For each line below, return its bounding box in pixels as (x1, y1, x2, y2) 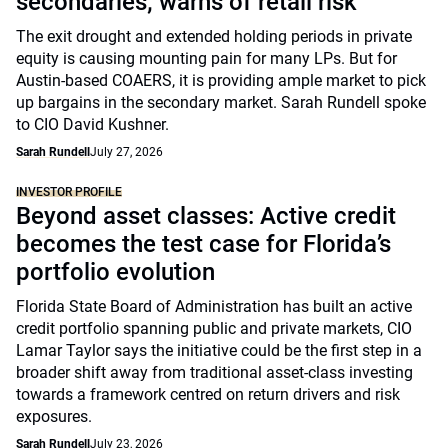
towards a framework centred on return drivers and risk (16, 385, 400, 404)
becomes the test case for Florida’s (16, 230, 391, 258)
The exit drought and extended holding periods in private (16, 27, 412, 46)
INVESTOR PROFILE (16, 185, 122, 199)
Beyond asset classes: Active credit (16, 202, 396, 230)
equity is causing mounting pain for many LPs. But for (16, 49, 397, 68)
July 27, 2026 (90, 145, 163, 159)
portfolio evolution (16, 258, 215, 286)
